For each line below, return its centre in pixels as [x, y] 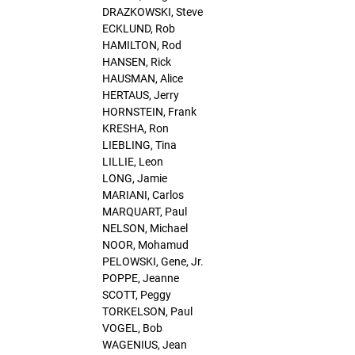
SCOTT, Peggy [137, 294]
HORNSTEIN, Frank [149, 111]
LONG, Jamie [135, 178]
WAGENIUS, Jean [145, 344]
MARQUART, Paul [145, 211]
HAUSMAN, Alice [143, 78]
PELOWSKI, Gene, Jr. [153, 261]
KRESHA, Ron [136, 128]
